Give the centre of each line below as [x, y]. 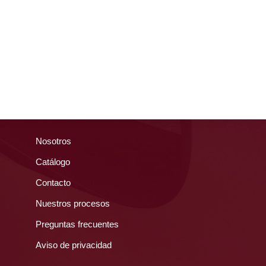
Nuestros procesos [73, 203]
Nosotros [54, 141]
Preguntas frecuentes [77, 224]
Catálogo [53, 161]
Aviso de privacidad [74, 245]
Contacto [53, 182]
